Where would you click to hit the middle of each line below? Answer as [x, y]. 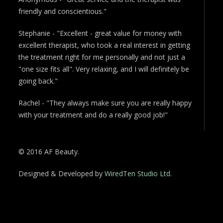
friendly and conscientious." [63, 11]
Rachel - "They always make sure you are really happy [105, 103]
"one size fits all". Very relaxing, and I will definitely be [104, 69]
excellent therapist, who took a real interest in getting [105, 45]
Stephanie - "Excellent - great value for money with [100, 33]
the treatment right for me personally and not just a [102, 57]
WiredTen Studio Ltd [138, 174]
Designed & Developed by [62, 174]
